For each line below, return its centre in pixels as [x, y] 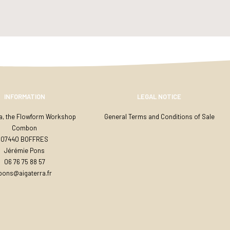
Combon [25, 128]
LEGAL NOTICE [159, 97]
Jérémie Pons [25, 150]
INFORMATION [24, 97]
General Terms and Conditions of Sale [159, 117]
